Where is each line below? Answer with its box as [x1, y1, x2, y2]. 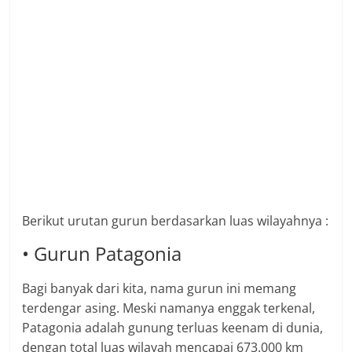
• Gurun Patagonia [22, 240, 182, 267]
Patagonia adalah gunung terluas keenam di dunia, [22, 319, 324, 337]
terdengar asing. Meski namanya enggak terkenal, [22, 299, 316, 317]
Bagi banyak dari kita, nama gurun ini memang [22, 280, 297, 298]
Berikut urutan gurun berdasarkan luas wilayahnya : [22, 212, 329, 230]
